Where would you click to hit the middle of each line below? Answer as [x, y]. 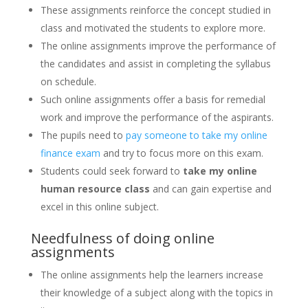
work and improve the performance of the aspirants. [157, 118]
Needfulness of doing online [122, 239]
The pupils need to [83, 135]
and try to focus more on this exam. [181, 153]
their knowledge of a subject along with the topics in [156, 293]
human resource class [95, 189]
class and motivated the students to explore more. [153, 28]
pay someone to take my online [196, 135]
